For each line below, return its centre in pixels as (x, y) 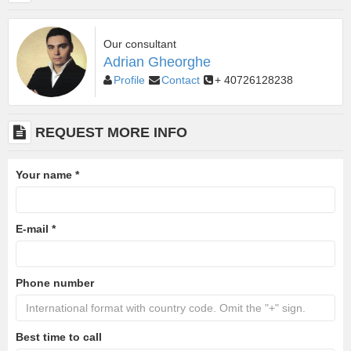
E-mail (34, 229)
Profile (129, 80)
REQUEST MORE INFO (111, 133)
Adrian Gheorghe (157, 62)
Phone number (55, 283)
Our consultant (140, 44)
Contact (181, 80)
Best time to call (59, 337)
